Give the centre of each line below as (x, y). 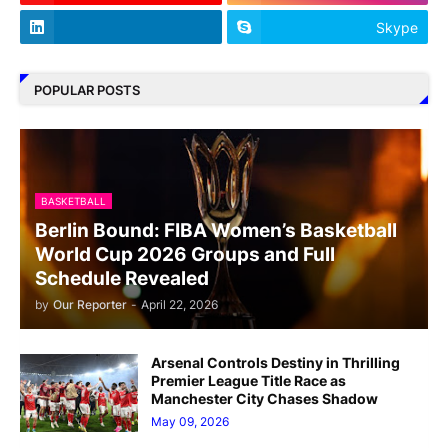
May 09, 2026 (190, 422)
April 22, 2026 (179, 305)
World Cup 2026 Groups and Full (185, 255)
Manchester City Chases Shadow (264, 399)
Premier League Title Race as (248, 381)
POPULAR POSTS (87, 89)
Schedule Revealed (122, 279)
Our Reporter (90, 305)
